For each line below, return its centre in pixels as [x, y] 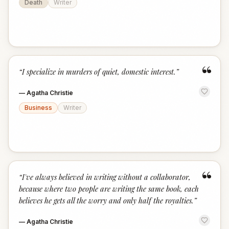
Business [38, 108]
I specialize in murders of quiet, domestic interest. [99, 72]
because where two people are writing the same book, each [109, 189]
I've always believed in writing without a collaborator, [106, 177]
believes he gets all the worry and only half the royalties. [106, 200]
